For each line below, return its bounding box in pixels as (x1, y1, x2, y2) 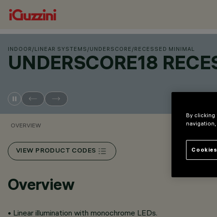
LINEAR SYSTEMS (34, 46, 87, 52)
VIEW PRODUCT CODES (16, 147, 96, 155)
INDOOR (8, 46, 32, 52)
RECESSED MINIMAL (134, 46, 195, 52)
